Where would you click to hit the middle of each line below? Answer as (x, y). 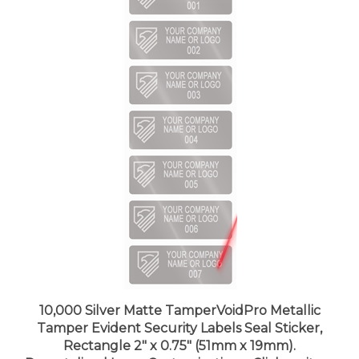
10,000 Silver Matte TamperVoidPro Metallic (179, 295)
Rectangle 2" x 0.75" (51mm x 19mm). (179, 330)
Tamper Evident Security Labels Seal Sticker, (179, 313)
